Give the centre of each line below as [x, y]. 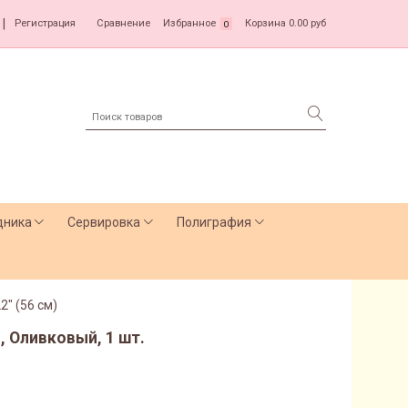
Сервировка [104, 222]
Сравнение [124, 24]
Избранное [190, 24]
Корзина [265, 24]
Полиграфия [214, 222]
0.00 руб [307, 24]
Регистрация [45, 24]
